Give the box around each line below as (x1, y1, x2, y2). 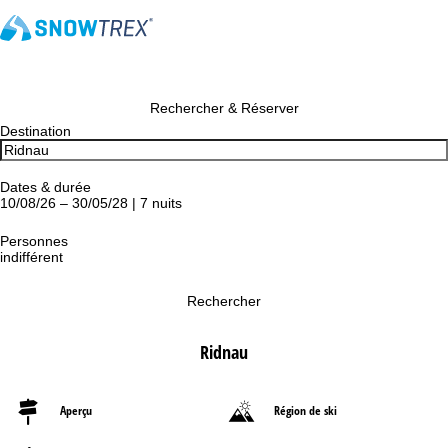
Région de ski (274, 402, 337, 419)
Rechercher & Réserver (149, 100, 299, 116)
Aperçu (60, 402, 92, 419)
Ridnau (200, 340, 248, 364)
